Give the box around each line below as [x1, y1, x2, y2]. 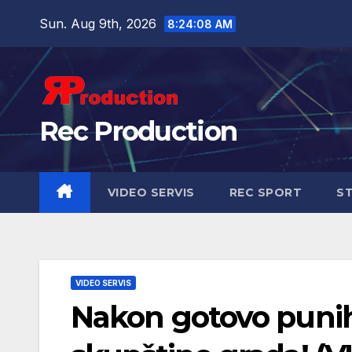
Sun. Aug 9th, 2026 [39, 15, 160, 31]
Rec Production [39, 115, 237, 148]
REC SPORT [229, 185, 302, 200]
